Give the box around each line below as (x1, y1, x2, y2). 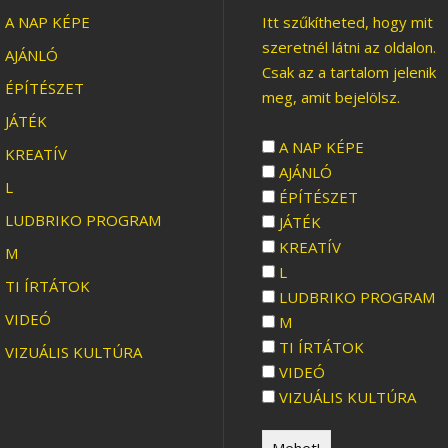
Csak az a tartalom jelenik (261, 62, 436, 82)
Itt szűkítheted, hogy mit (261, 12, 433, 32)
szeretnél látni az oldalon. (261, 37, 436, 57)
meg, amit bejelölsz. (261, 87, 400, 107)
